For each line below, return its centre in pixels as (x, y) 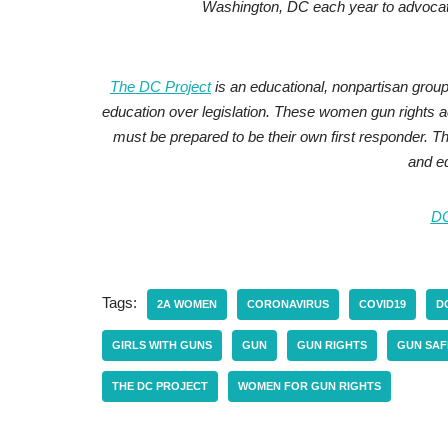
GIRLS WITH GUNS (162, 345)
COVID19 (382, 304)
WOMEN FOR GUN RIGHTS (309, 386)
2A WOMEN (187, 304)
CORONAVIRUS (288, 304)
